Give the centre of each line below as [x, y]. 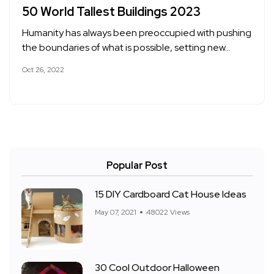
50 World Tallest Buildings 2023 [111, 12]
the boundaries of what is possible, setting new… [126, 47]
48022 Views [168, 212]
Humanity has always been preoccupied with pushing [137, 33]
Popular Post [137, 165]
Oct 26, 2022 [43, 70]
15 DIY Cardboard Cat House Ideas [171, 194]
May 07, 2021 [116, 212]
